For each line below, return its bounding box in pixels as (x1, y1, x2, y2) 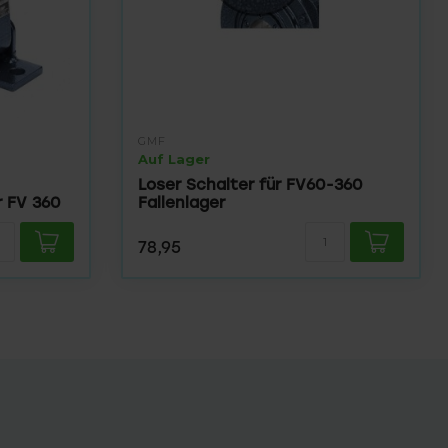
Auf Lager (138, 151, 210, 167)
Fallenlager (138, 193, 225, 212)
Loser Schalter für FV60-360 (138, 175, 363, 194)
